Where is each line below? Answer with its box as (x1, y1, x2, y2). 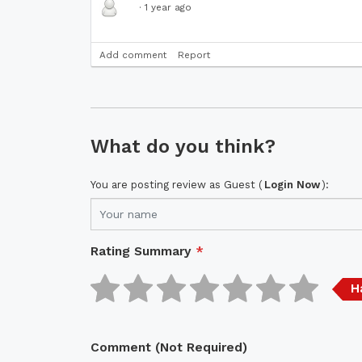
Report (178, 48, 210, 61)
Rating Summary (90, 242, 192, 259)
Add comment (99, 48, 166, 61)
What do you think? (90, 134, 276, 158)
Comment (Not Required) (90, 339, 247, 355)
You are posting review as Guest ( (90, 178, 263, 191)
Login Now (264, 178, 320, 191)
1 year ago (145, 2, 192, 14)
